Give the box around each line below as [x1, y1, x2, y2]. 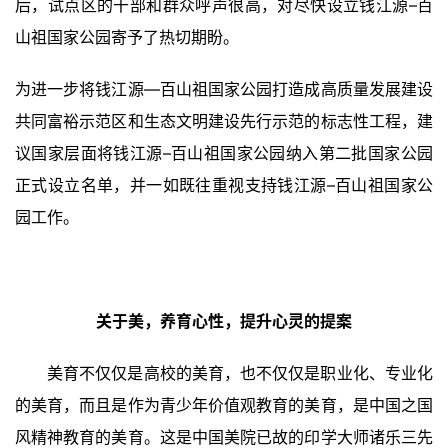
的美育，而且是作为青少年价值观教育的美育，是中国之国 [15, 395, 433, 416]
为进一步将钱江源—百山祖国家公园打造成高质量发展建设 [15, 79, 433, 100]
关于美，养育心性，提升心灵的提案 [96, 311, 352, 332]
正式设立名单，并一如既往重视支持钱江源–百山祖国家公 [15, 175, 433, 196]
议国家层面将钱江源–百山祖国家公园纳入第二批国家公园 [15, 143, 433, 164]
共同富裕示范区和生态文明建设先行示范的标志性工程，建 [15, 111, 433, 132]
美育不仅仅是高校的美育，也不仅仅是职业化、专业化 [47, 363, 433, 384]
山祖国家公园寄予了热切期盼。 [15, 27, 239, 48]
